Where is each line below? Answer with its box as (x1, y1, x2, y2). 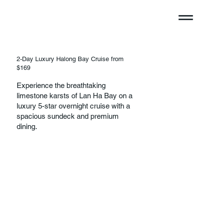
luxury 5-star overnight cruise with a (17, 101, 131, 110)
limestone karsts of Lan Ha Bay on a (17, 91, 133, 100)
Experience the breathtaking (17, 81, 106, 89)
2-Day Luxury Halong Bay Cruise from (17, 55, 124, 63)
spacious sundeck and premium (17, 111, 119, 120)
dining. (17, 122, 38, 131)
